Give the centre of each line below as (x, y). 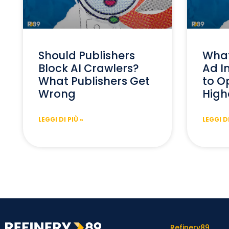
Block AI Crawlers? (89, 68)
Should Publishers (87, 55)
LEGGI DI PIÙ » (61, 119)
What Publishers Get (94, 81)
